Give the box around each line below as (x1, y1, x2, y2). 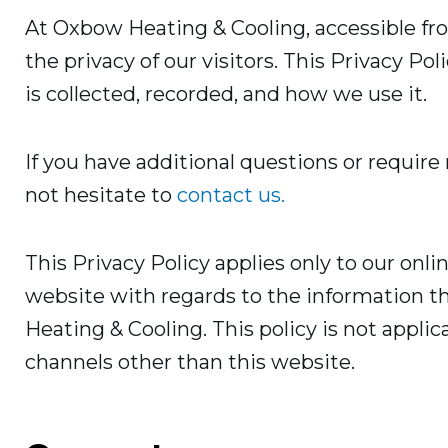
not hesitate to (25, 183, 177, 208)
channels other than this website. (25, 350, 355, 375)
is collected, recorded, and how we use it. (25, 82, 427, 107)
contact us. (177, 183, 285, 208)
